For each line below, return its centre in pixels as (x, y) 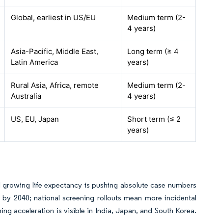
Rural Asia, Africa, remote (55, 85)
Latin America (35, 62)
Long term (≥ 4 (153, 51)
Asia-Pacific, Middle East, (55, 51)
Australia (26, 96)
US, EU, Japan (35, 119)
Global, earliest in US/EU (54, 17)
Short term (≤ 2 (154, 119)
